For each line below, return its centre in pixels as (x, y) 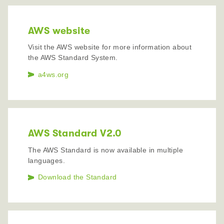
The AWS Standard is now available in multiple (105, 150)
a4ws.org (53, 74)
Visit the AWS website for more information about (110, 47)
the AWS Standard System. (73, 58)
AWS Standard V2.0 (75, 133)
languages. (47, 160)
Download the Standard (77, 177)
